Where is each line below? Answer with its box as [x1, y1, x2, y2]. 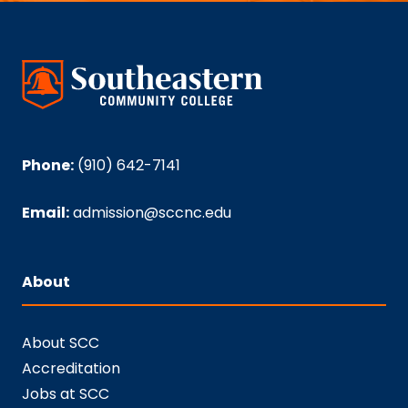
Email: [22, 201, 69, 223]
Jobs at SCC [22, 383, 109, 405]
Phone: [22, 154, 74, 176]
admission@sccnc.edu [73, 201, 231, 223]
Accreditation [22, 358, 120, 380]
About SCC [22, 332, 99, 354]
